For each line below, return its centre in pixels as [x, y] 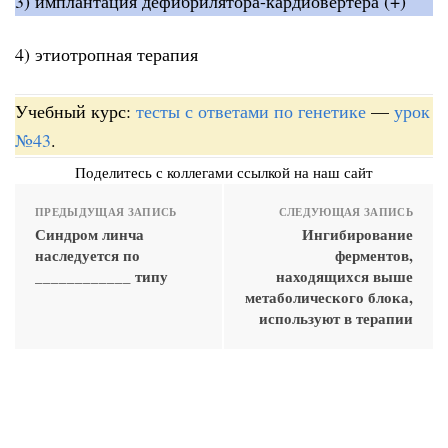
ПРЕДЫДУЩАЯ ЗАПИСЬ [106, 211]
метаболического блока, [329, 296]
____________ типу [101, 275]
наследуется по [87, 254]
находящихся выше [344, 275]
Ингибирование [357, 233]
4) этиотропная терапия [106, 54]
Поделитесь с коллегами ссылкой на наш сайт [224, 171]
